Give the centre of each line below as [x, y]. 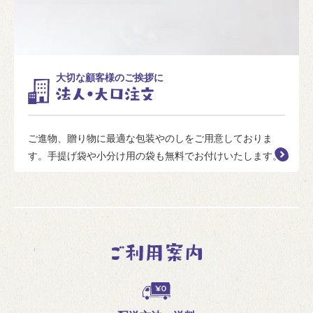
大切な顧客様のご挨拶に [110, 77]
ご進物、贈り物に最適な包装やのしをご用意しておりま [150, 138]
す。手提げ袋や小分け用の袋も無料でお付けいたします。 [155, 155]
